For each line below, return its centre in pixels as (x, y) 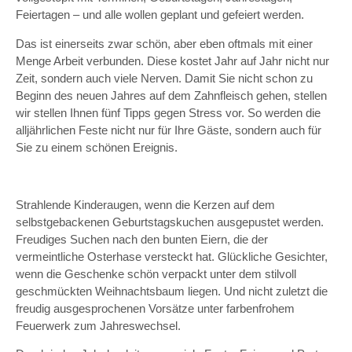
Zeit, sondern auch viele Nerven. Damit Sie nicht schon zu (164, 78)
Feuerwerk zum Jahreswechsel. (98, 325)
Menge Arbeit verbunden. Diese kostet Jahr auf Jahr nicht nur (172, 60)
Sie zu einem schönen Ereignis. (97, 147)
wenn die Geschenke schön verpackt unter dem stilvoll (156, 273)
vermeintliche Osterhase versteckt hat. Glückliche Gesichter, (172, 256)
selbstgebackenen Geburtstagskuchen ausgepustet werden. (170, 222)
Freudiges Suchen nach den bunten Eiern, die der (142, 239)
